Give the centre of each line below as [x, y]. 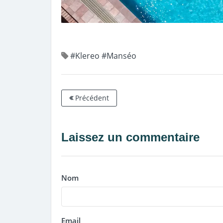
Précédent [91, 98]
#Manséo [119, 56]
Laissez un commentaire [130, 137]
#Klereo [85, 56]
